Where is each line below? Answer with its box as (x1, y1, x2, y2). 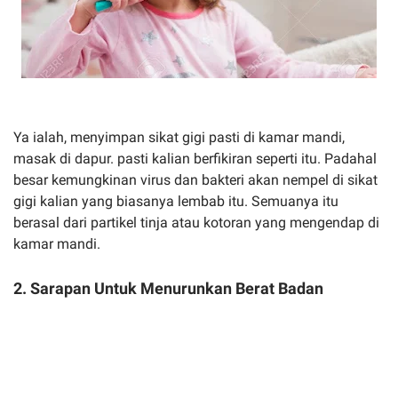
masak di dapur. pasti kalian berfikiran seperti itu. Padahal (13, 150, 377, 167)
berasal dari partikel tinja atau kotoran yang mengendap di (13, 214, 379, 231)
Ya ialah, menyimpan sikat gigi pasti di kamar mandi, (13, 129, 345, 146)
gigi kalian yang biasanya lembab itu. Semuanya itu (13, 193, 338, 210)
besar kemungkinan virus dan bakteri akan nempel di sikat (13, 171, 378, 188)
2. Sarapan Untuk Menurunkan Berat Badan (13, 279, 323, 298)
